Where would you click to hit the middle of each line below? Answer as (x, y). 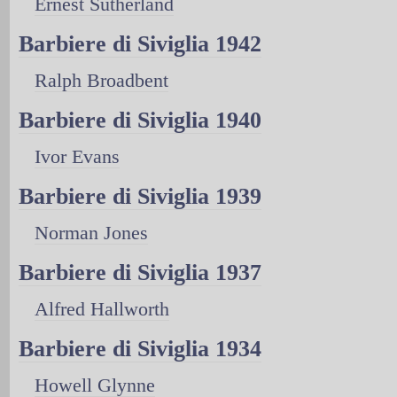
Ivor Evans (77, 156)
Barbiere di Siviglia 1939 (140, 196)
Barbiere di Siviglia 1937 (140, 272)
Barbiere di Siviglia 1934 (140, 348)
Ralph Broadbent (101, 80)
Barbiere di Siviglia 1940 (140, 120)
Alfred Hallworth (102, 308)
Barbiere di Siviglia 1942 (140, 43)
